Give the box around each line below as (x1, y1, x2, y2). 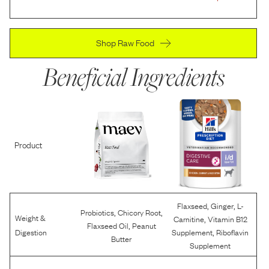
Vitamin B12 (207, 213, 247, 225)
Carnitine (173, 213, 204, 225)
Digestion (15, 226, 47, 238)
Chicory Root (117, 206, 161, 218)
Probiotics (80, 206, 114, 218)
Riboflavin (216, 226, 249, 238)
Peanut (131, 219, 156, 231)
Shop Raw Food (95, 35, 154, 49)
